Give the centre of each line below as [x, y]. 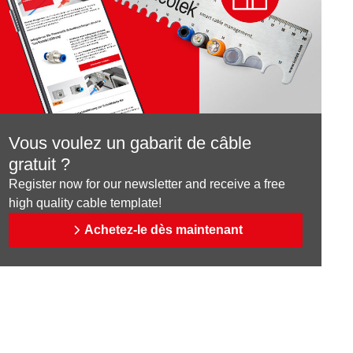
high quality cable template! [85, 203]
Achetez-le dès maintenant [163, 230]
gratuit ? [39, 165]
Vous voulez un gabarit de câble [130, 143]
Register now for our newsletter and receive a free [147, 184]
